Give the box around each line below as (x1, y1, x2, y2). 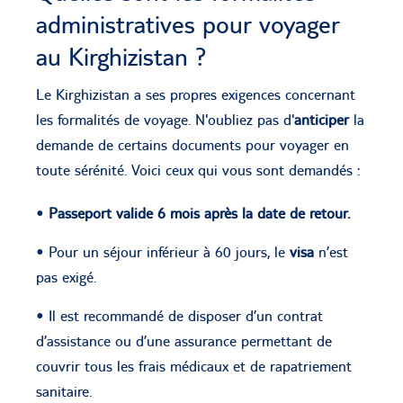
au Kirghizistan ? (36, 40, 207, 72)
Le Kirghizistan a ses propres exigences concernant (36, 85, 355, 103)
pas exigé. (36, 267, 96, 286)
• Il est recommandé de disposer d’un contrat (36, 306, 323, 325)
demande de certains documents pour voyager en (36, 135, 349, 154)
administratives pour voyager (36, 8, 340, 40)
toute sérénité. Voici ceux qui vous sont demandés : (36, 160, 360, 179)
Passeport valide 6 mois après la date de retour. (49, 203, 350, 222)
